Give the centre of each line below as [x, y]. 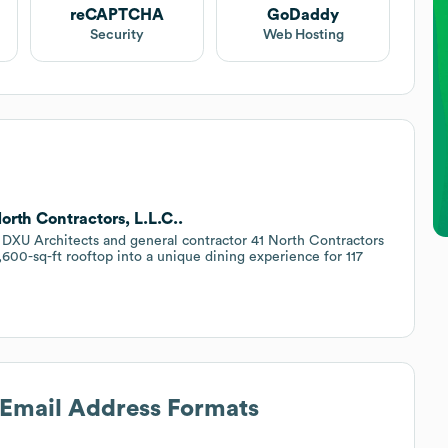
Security [116, 34]
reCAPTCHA [116, 14]
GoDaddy [303, 14]
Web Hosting [303, 34]
